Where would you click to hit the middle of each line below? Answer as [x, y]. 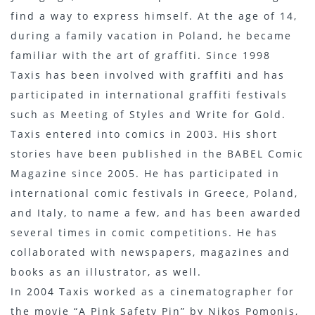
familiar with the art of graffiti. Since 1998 [141, 55]
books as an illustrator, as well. [106, 272]
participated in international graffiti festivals [149, 95]
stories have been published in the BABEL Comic [157, 154]
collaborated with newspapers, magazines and [150, 252]
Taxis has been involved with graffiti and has [148, 75]
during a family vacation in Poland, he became [151, 36]
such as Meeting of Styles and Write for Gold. [148, 114]
